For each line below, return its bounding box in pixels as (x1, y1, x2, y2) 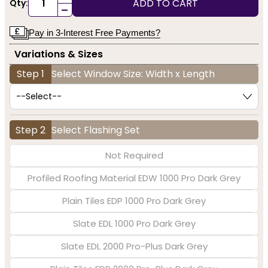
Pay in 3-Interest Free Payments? (29, 27, 160, 38)
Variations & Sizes (14, 47, 103, 62)
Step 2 (16, 123, 45, 137)
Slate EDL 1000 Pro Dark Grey (72, 217, 196, 230)
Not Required (105, 149, 163, 162)
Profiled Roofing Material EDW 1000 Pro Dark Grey (28, 172, 240, 185)
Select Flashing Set (51, 123, 140, 137)
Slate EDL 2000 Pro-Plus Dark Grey (60, 240, 208, 253)
